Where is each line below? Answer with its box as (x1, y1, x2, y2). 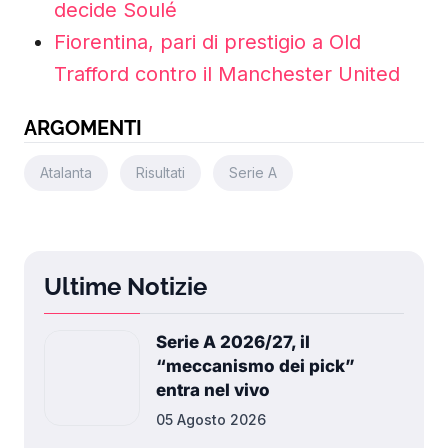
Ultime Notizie (44, 272, 207, 301)
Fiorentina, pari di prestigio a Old (54, 30, 361, 54)
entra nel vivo (156, 380, 270, 400)
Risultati (136, 164, 185, 181)
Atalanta (40, 164, 92, 181)
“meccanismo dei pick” (156, 356, 355, 376)
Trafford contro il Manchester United (54, 62, 400, 86)
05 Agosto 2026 (156, 411, 266, 428)
